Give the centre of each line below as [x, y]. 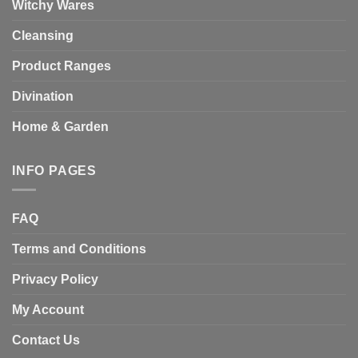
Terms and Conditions [79, 249]
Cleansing [43, 35]
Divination [43, 96]
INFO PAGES [54, 170]
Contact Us [46, 340]
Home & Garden [60, 126]
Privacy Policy [55, 280]
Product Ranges [62, 66]
